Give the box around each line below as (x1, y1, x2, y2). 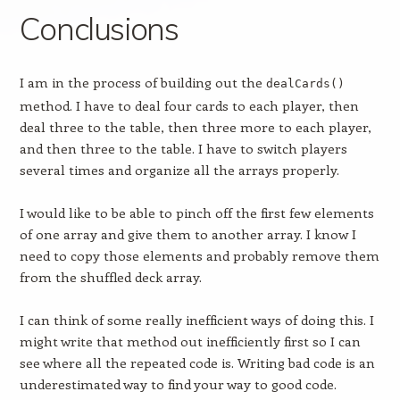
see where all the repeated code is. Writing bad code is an (19, 354, 375, 371)
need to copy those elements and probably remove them (19, 246, 379, 264)
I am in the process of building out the (19, 73, 266, 91)
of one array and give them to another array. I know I (19, 225, 356, 243)
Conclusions (19, 9, 179, 48)
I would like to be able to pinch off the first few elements (19, 204, 374, 221)
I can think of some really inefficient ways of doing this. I (19, 311, 374, 329)
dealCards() (265, 77, 345, 90)
